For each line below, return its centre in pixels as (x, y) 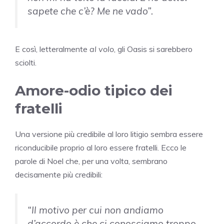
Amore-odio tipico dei (94, 90)
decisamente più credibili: (59, 174)
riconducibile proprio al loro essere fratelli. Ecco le (101, 147)
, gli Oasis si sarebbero (153, 49)
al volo (102, 49)
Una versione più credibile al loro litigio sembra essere (109, 134)
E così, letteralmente (52, 49)
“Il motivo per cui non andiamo (95, 210)
